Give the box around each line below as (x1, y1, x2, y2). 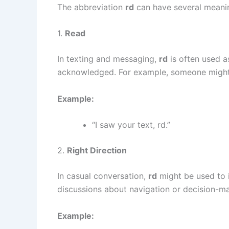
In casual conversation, (57, 171, 148, 181)
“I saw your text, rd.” (92, 120, 170, 130)
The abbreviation (57, 2, 125, 12)
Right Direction (67, 145, 127, 156)
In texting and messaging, (57, 54, 159, 64)
